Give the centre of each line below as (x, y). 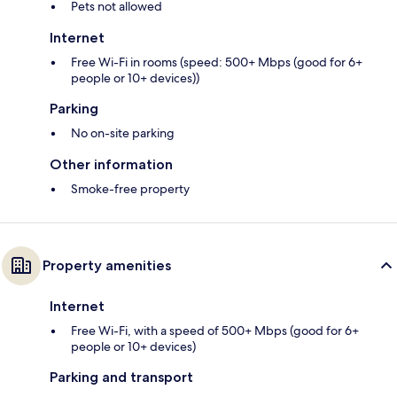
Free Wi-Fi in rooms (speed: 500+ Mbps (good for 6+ (217, 62)
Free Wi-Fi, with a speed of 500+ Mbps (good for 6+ (215, 331)
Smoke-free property (130, 189)
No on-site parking (123, 133)
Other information (111, 165)
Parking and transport (121, 378)
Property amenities (107, 266)
